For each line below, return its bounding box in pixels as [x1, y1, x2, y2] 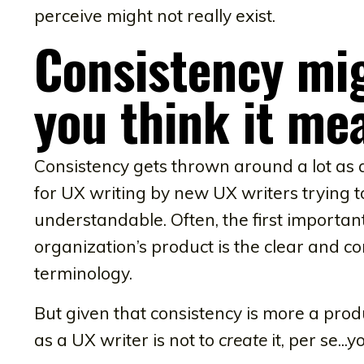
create [219, 328, 267, 350]
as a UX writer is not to [34, 328, 219, 350]
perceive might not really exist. [34, 4, 275, 26]
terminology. [34, 262, 132, 284]
